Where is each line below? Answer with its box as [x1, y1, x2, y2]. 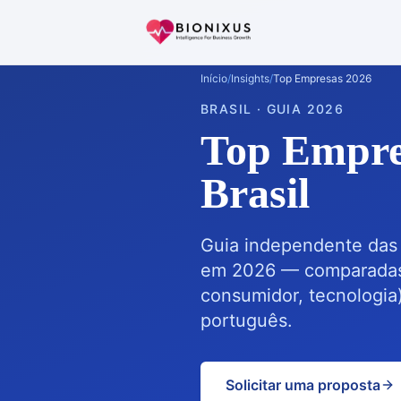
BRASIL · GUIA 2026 [200, 101, 345, 116]
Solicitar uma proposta [226, 376, 380, 394]
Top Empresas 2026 [273, 72, 371, 85]
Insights [231, 72, 269, 85]
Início [200, 72, 227, 85]
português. [200, 310, 293, 331]
